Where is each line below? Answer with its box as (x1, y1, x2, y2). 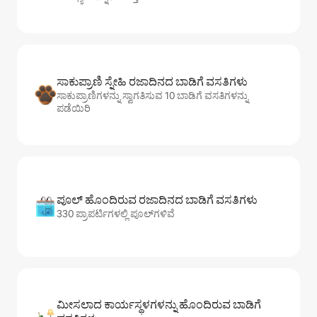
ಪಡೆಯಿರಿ (57, 102, 91, 115)
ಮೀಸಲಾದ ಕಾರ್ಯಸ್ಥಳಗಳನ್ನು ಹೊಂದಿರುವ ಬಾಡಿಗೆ (57, 297, 261, 313)
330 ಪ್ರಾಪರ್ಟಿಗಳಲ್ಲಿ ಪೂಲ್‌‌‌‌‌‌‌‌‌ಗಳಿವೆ (57, 207, 175, 221)
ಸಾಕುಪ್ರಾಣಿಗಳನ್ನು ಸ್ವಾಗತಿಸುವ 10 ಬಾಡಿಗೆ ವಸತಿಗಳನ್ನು (57, 89, 248, 103)
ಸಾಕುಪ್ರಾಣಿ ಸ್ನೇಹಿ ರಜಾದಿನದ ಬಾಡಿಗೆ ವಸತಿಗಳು (57, 74, 248, 90)
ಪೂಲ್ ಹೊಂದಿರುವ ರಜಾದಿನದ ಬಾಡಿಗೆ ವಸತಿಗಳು (57, 192, 258, 208)
